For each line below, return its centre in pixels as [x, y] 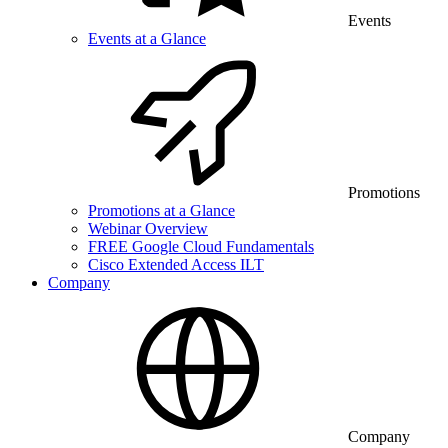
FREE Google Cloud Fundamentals [201, 246]
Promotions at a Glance [161, 210]
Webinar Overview [148, 228]
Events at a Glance [147, 38]
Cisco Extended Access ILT [176, 264]
